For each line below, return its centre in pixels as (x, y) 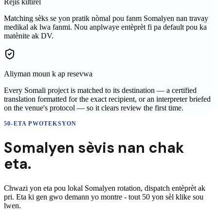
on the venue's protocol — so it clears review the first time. (94, 108)
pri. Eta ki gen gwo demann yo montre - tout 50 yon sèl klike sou (104, 197)
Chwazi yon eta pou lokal (44, 188)
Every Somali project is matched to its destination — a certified (100, 91)
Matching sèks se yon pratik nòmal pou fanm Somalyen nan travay (106, 18)
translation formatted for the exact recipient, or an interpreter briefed (107, 99)
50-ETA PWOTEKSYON (40, 124)
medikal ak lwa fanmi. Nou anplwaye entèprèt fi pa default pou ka (105, 27)
